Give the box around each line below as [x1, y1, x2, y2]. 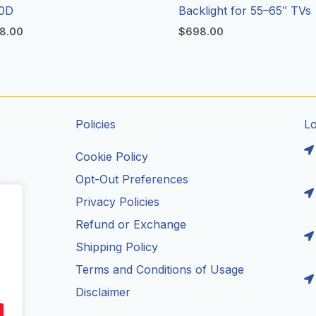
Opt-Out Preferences [75, 172, 189, 186]
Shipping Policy [75, 240, 159, 254]
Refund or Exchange [75, 217, 187, 231]
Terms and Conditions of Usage [75, 262, 245, 276]
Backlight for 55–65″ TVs [178, 3, 312, 18]
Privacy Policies [75, 195, 160, 209]
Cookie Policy [75, 150, 149, 164]
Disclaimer [75, 285, 131, 299]
